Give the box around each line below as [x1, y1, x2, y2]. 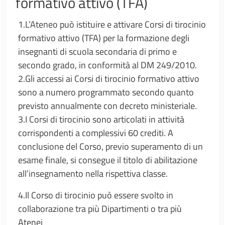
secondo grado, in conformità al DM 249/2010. [18, 58, 197, 72]
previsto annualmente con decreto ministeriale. [18, 99, 197, 113]
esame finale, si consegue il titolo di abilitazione [18, 153, 197, 167]
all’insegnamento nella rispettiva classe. [18, 167, 168, 180]
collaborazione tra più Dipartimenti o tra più [18, 202, 182, 215]
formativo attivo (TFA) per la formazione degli [18, 31, 189, 45]
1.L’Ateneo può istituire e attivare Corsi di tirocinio [18, 18, 206, 31]
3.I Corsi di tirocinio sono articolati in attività [18, 113, 184, 126]
